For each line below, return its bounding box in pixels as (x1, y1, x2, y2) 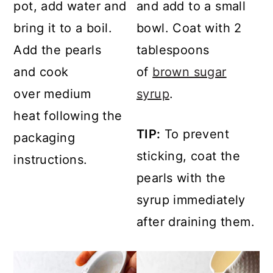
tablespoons (136, 43, 210, 58)
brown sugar (152, 65, 227, 80)
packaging (13, 130, 75, 146)
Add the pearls (13, 43, 101, 58)
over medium (13, 87, 91, 102)
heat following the (13, 108, 122, 124)
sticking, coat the (136, 149, 241, 164)
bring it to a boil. (13, 21, 112, 36)
